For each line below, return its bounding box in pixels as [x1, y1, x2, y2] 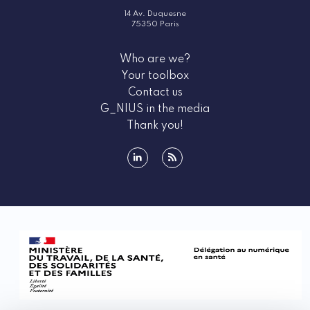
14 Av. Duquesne [124, 10, 186, 19]
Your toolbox [121, 71, 189, 82]
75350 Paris [131, 20, 179, 29]
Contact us [127, 87, 183, 99]
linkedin [137, 169, 176, 181]
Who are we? [120, 54, 190, 66]
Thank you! [127, 120, 183, 132]
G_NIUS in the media [100, 104, 210, 116]
